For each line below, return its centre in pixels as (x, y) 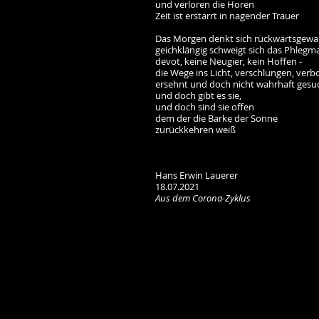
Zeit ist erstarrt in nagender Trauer (227, 16)
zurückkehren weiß (195, 130)
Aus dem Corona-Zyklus (203, 198)
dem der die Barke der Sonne (216, 118)
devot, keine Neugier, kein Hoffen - (229, 61)
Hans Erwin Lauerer (197, 175)
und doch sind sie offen (205, 107)
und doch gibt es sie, (198, 95)
